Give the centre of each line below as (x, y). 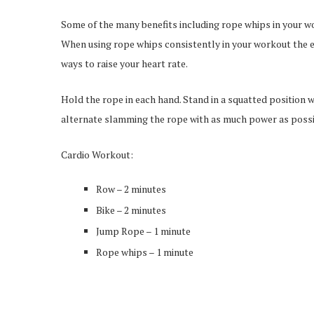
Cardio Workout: (97, 155)
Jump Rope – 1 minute (143, 231)
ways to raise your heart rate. (124, 64)
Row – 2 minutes (131, 189)
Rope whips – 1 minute (145, 252)
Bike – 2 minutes (131, 210)
